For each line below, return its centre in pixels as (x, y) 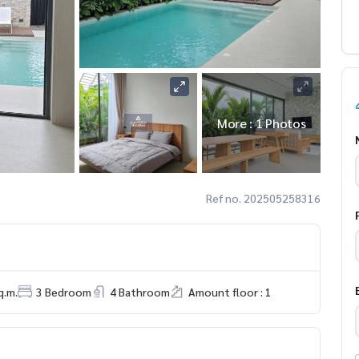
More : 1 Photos (261, 123)
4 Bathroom (140, 291)
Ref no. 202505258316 (263, 198)
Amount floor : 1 (230, 291)
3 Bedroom (64, 291)
